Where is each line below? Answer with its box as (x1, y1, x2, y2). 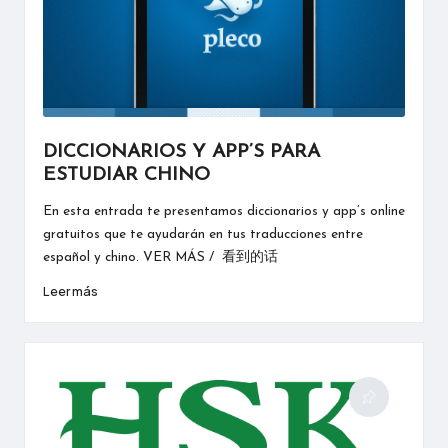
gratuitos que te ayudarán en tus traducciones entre (42, 227, 363, 241)
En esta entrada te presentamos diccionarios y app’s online (42, 204, 405, 218)
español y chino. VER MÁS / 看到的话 (42, 250, 278, 264)
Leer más (42, 283, 98, 300)
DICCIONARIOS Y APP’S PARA (42, 142, 320, 162)
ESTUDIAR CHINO (42, 165, 210, 185)
